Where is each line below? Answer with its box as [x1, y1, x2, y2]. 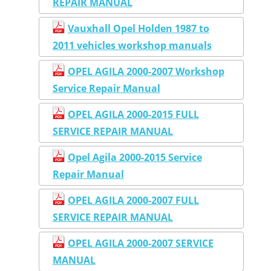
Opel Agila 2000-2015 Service [67, 150, 202, 164]
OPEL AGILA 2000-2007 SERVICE [67, 236, 214, 250]
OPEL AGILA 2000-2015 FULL [67, 107, 199, 121]
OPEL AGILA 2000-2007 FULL [67, 193, 199, 207]
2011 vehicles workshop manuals [52, 38, 212, 52]
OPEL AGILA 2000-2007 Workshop [67, 64, 224, 78]
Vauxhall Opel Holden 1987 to [67, 21, 209, 35]
